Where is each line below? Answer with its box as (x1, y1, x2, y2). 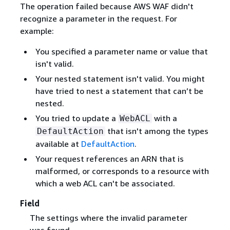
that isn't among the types (105, 126, 208, 137)
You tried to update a (35, 113, 118, 124)
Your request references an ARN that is (35, 154, 184, 164)
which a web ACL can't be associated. (35, 178, 175, 189)
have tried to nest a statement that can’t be (35, 86, 203, 97)
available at (35, 139, 81, 149)
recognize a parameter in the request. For (20, 13, 177, 24)
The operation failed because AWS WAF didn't (20, 1, 194, 12)
